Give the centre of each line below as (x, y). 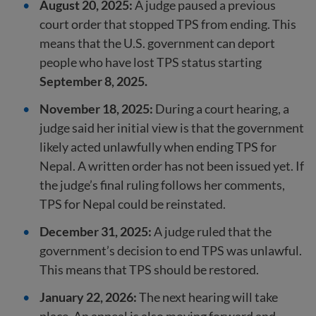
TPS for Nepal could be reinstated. (133, 204)
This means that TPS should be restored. (149, 269)
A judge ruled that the (213, 231)
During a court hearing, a (221, 109)
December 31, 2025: (97, 231)
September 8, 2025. (93, 81)
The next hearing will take (208, 297)
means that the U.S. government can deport (157, 43)
